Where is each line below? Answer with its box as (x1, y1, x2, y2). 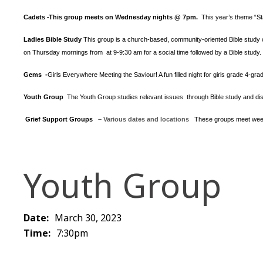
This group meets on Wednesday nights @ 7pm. (49, 14, 201, 21)
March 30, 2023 (55, 211, 122, 224)
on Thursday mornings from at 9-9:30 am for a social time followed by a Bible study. (23, 49, 261, 56)
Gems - (23, 71, 48, 78)
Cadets (23, 14, 47, 21)
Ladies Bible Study (23, 36, 82, 43)
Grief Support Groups (25, 116, 93, 123)
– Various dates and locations (93, 116, 194, 123)
